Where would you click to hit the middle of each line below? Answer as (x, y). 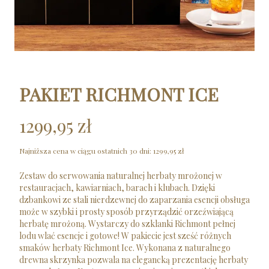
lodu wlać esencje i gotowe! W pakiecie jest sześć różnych (125, 236)
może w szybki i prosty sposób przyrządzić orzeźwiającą (126, 212)
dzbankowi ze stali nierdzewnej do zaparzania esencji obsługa (134, 200)
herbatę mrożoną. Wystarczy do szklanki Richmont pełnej (127, 224)
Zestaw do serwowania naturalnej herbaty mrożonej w (121, 176)
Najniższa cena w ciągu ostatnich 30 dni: (85, 151)
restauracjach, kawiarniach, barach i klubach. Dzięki (117, 188)
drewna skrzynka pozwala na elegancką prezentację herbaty (134, 260)
